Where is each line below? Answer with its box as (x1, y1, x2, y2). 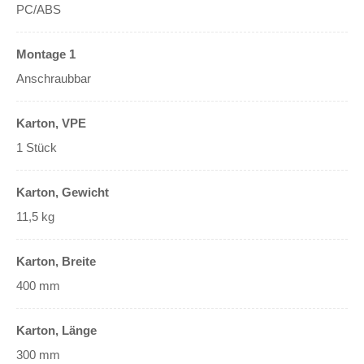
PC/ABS (16, 2, 61, 17)
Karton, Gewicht (16, 185, 109, 200)
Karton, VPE (16, 116, 86, 131)
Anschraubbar (16, 71, 91, 86)
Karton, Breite (16, 254, 96, 269)
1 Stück (16, 141, 57, 155)
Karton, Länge (16, 323, 97, 338)
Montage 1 (16, 47, 76, 62)
